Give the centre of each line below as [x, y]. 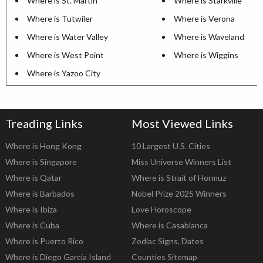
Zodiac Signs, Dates [168, 241]
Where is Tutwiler [60, 19]
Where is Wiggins [206, 55]
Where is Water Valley [68, 37]
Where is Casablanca [170, 225]
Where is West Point [65, 55]
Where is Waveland [209, 37]
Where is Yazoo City [64, 73]
